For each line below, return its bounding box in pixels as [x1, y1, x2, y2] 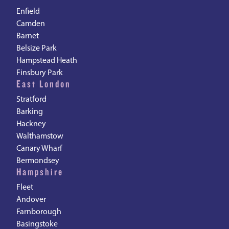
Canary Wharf [16, 145, 62, 153]
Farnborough [16, 208, 61, 216]
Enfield [16, 8, 40, 16]
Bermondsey [16, 157, 59, 165]
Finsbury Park [16, 69, 63, 77]
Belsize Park [16, 44, 57, 53]
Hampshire [16, 167, 63, 178]
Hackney [16, 120, 46, 128]
